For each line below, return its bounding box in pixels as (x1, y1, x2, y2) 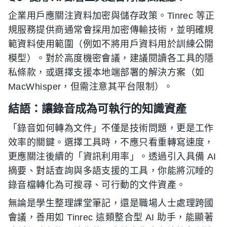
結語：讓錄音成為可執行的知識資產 (8, 102, 186, 115)
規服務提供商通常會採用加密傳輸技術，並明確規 (8, 25, 214, 35)
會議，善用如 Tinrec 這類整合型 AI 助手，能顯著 (8, 212, 214, 222)
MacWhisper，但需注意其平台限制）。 (8, 82, 173, 92)
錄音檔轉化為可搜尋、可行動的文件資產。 (8, 180, 186, 190)
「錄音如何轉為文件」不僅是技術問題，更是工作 (8, 123, 214, 133)
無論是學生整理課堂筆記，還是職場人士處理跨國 (8, 198, 214, 208)
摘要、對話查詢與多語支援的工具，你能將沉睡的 (8, 166, 214, 176)
